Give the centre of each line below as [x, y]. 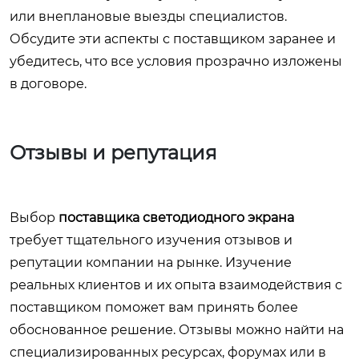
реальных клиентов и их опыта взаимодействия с [176, 285]
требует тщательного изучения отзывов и [151, 240]
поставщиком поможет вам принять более [154, 308]
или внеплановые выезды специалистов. [148, 17]
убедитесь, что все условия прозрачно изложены [176, 62]
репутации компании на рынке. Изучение [151, 263]
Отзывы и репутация [113, 153]
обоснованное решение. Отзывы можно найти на [177, 330]
